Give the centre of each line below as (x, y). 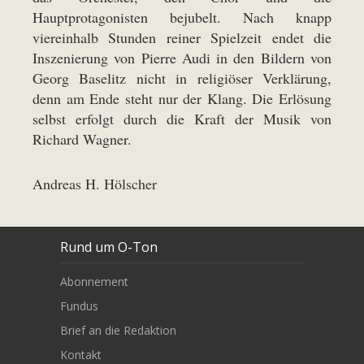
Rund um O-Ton (109, 247)
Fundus (79, 305)
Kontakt (81, 354)
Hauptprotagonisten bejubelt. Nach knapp (182, 17)
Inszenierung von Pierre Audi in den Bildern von (182, 58)
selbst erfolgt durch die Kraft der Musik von (182, 119)
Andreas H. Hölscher (95, 184)
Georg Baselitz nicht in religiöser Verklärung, (182, 78)
